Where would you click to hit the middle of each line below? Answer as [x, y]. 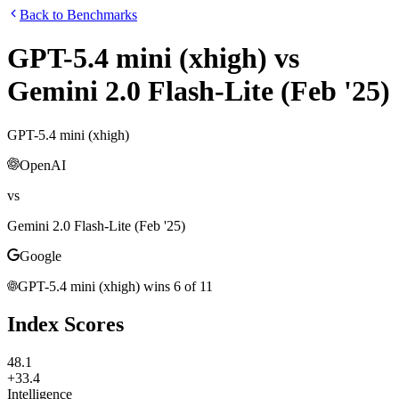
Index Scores [65, 324]
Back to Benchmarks [78, 15]
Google [41, 256]
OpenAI [43, 165]
